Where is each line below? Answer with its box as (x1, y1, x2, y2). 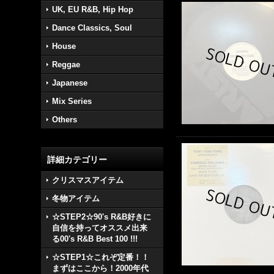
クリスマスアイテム (52, 176, 124, 185)
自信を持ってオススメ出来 (52, 223, 148, 232)
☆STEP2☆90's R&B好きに (52, 212, 152, 221)
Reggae (52, 60, 81, 69)
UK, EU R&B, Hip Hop (52, 5, 134, 14)
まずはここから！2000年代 (52, 264, 149, 273)
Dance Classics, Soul (52, 23, 133, 32)
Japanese (52, 78, 88, 87)
